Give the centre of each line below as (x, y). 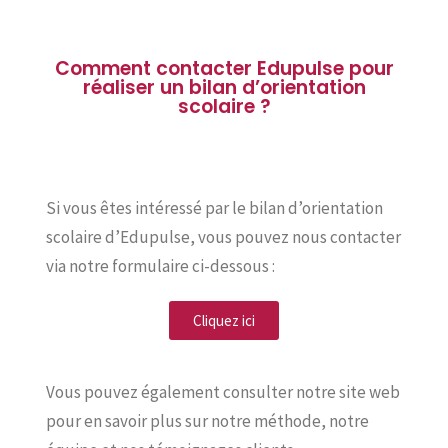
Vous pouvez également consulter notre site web (223, 392)
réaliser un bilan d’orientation (224, 87)
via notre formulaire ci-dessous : (160, 266)
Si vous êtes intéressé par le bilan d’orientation (214, 208)
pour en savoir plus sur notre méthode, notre (207, 421)
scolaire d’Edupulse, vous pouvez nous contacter (223, 237)
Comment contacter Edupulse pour (224, 68)
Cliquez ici (224, 320)
